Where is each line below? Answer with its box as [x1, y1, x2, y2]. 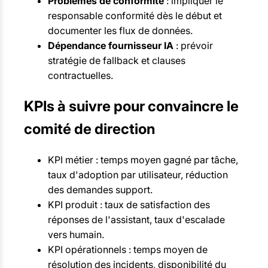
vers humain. [48, 229, 104, 240]
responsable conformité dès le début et [48, 10, 222, 22]
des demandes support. [48, 184, 153, 196]
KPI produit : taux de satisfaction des [48, 199, 210, 211]
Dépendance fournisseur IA [48, 39, 173, 52]
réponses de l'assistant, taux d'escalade [48, 214, 225, 226]
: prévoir [173, 39, 213, 52]
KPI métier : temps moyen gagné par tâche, [48, 154, 238, 166]
